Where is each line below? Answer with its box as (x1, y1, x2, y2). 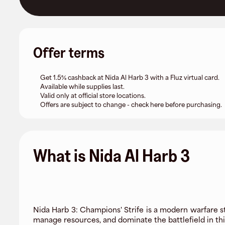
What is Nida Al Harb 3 (33, 145, 190, 165)
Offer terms (33, 44, 104, 61)
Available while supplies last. (40, 83, 125, 90)
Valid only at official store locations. (40, 92, 146, 99)
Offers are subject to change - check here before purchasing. (40, 101, 222, 108)
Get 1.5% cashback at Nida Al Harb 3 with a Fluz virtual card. (40, 74, 219, 81)
